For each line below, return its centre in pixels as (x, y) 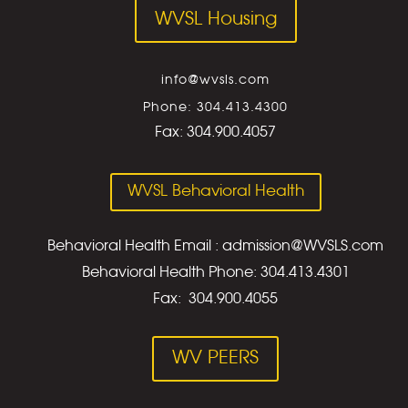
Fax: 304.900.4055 (215, 299)
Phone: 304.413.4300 (215, 107)
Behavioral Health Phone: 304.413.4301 (215, 272)
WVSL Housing (215, 19)
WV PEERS (215, 358)
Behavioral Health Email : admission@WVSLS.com (215, 246)
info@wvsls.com (215, 80)
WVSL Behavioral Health (215, 191)
